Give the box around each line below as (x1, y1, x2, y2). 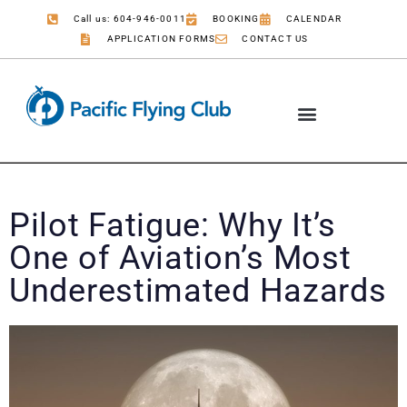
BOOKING (213, 14, 260, 24)
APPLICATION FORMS (106, 34, 216, 44)
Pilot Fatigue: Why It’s (9, 206, 337, 245)
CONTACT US (242, 34, 309, 44)
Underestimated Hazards (9, 272, 387, 311)
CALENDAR (285, 14, 342, 24)
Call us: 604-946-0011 (73, 14, 186, 24)
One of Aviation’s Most (9, 239, 352, 278)
